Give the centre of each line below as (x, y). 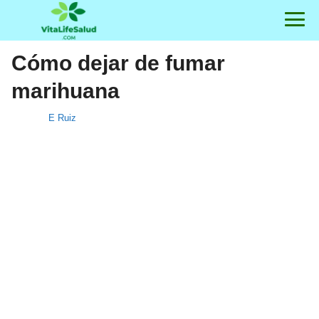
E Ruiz (62, 118)
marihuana (66, 91)
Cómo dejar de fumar (118, 63)
